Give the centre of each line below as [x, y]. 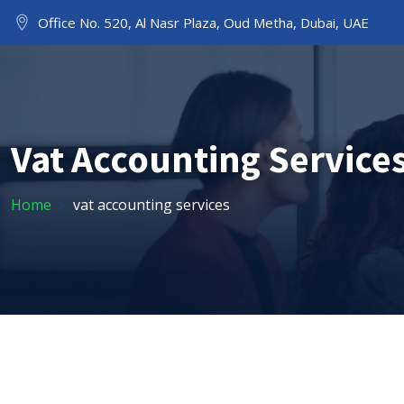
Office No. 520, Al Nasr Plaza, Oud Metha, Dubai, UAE [202, 23]
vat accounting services [151, 205]
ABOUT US [356, 90]
